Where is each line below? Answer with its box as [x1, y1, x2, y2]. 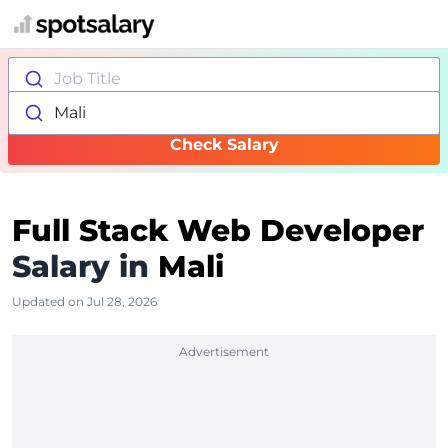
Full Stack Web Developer [12, 212, 424, 249]
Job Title [53, 69, 121, 88]
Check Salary [169, 135, 279, 154]
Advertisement [179, 344, 269, 359]
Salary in [12, 248, 149, 285]
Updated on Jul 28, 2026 [12, 294, 157, 309]
